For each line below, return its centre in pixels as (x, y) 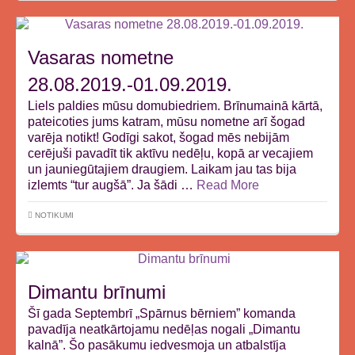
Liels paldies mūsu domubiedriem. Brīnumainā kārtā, (175, 106)
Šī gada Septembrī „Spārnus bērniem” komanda (162, 313)
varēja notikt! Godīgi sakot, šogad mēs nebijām (158, 137)
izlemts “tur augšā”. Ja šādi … (112, 185)
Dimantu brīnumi (97, 292)
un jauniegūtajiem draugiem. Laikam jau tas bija (162, 169)
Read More (228, 185)
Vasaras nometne (101, 57)
